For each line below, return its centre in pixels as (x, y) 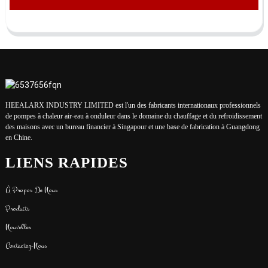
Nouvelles (18, 227)
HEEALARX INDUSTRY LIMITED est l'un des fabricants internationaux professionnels (133, 106)
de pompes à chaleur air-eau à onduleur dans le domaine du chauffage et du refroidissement (133, 116)
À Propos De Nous (31, 190)
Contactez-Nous (26, 245)
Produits (17, 208)
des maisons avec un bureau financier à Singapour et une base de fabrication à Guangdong (132, 127)
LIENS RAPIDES (66, 163)
